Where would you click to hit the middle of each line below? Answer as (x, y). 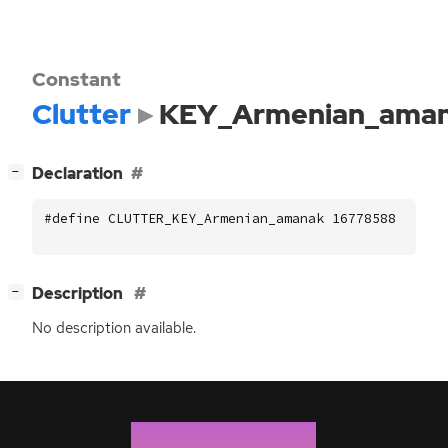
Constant (76, 79)
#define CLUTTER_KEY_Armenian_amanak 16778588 (220, 218)
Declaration (77, 174)
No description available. (114, 328)
